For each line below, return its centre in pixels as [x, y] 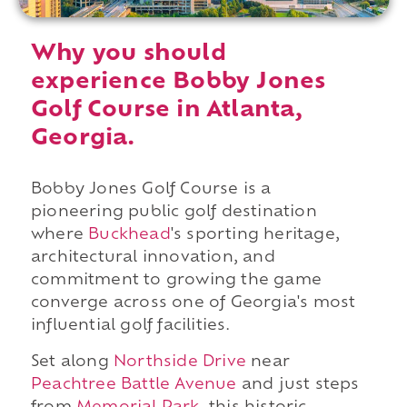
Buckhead [129, 236]
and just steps [298, 385]
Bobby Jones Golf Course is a [151, 190]
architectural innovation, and [153, 258]
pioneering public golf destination [174, 213]
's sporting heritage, [255, 236]
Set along [72, 362]
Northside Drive [179, 362]
